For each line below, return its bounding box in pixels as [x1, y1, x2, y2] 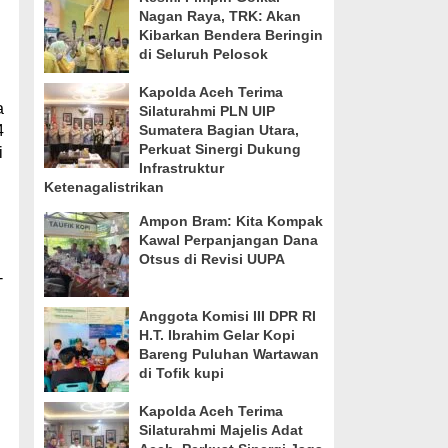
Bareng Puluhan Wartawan [138, 346, 319, 362]
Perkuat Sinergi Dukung [138, 141, 301, 157]
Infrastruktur [138, 160, 224, 176]
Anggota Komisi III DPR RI [138, 308, 316, 324]
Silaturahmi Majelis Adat [138, 422, 303, 438]
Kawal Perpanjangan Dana [138, 232, 318, 248]
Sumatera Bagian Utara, [138, 122, 299, 138]
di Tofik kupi [138, 365, 224, 381]
